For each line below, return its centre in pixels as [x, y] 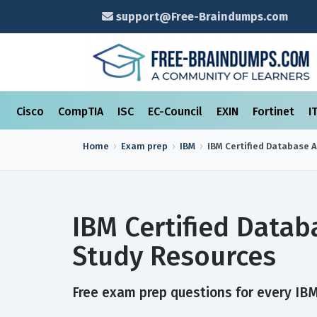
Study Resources [174, 256]
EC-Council [177, 111]
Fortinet [275, 111]
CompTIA [82, 111]
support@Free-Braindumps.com [200, 17]
